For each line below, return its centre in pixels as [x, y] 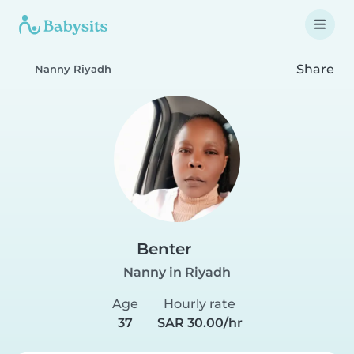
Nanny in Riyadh [177, 272]
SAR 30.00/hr [200, 323]
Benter [164, 249]
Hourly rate [200, 304]
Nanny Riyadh [73, 69]
